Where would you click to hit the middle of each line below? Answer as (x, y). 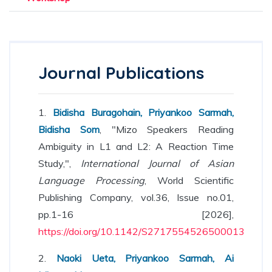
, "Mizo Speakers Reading (166, 129)
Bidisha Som (69, 129)
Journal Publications (121, 73)
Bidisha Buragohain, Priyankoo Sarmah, (143, 112)
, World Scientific (189, 180)
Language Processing (91, 180)
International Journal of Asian (157, 163)
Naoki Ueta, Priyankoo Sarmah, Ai (145, 258)
